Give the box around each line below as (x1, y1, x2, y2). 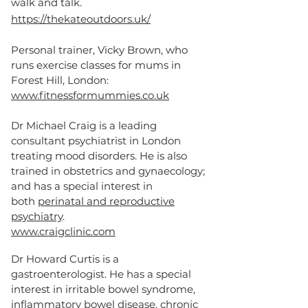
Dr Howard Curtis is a (11, 252, 119, 265)
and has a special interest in (11, 179, 153, 192)
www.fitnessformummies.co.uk (11, 89, 169, 102)
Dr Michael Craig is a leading (11, 119, 157, 132)
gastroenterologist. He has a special (11, 267, 191, 280)
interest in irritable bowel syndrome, (11, 283, 195, 296)
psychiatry (11, 210, 63, 223)
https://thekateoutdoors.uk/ (11, 12, 151, 25)
